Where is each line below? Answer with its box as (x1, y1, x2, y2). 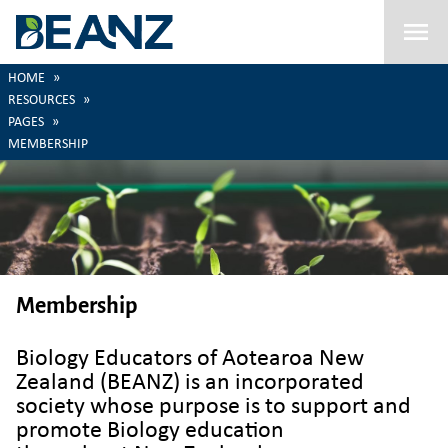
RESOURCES (8, 93, 75, 108)
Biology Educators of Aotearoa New (16, 346, 364, 371)
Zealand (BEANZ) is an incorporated (16, 370, 369, 395)
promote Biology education (16, 418, 289, 443)
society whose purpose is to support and (16, 394, 411, 419)
